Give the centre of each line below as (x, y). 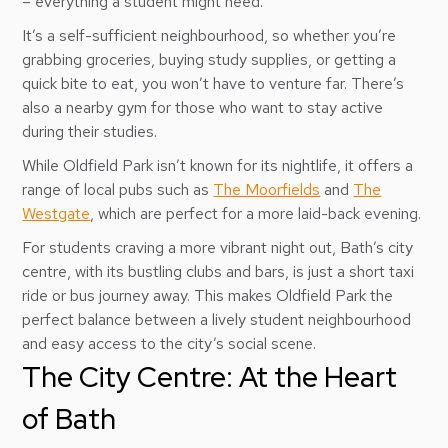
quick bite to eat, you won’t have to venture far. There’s (213, 83)
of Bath (69, 419)
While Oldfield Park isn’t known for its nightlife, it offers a (218, 165)
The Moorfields (267, 189)
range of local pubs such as (118, 189)
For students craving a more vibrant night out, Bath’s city (218, 247)
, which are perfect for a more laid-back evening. (258, 213)
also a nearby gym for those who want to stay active (203, 107)
